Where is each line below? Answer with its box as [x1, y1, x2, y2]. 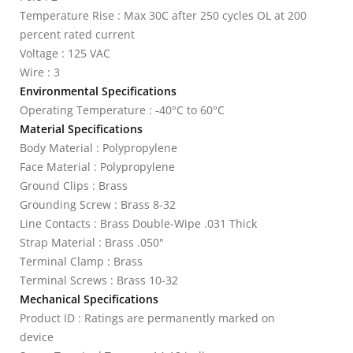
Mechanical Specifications [20, 292, 158, 307]
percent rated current [20, 27, 135, 42]
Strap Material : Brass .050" [20, 235, 164, 250]
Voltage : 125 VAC [20, 46, 110, 61]
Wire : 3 [20, 65, 60, 80]
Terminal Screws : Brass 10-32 [20, 273, 178, 288]
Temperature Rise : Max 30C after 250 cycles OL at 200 [20, 8, 307, 23]
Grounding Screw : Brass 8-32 [20, 197, 176, 212]
